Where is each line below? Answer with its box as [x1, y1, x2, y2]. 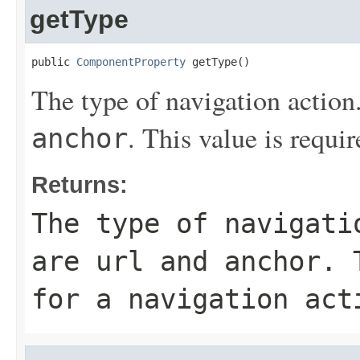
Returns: [31, 171, 128, 198]
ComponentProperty [76, 55, 186, 68]
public [31, 55, 76, 68]
